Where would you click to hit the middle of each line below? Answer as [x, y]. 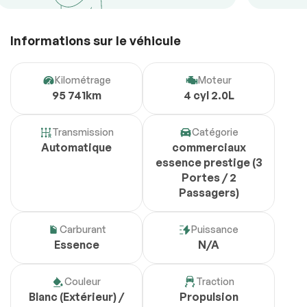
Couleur [83, 282]
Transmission [83, 132]
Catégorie [215, 132]
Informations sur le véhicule [96, 41]
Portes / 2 [209, 178]
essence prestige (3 [209, 163]
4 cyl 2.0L [209, 96]
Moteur [215, 80]
